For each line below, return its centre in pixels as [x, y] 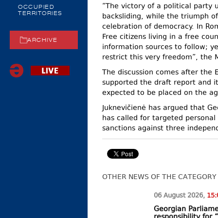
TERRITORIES [40, 14]
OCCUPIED [36, 8]
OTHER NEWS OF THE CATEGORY [159, 177]
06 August [171, 196]
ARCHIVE [43, 41]
